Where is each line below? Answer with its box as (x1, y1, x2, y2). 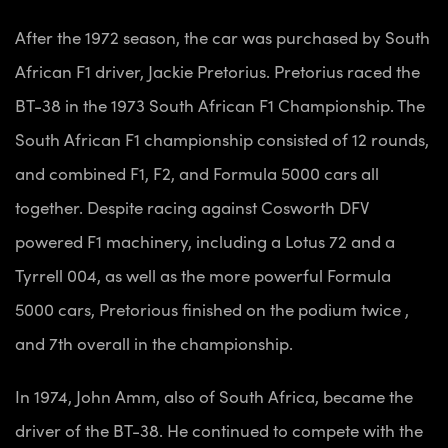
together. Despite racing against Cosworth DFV (15, 195, 369, 220)
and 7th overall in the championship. (15, 331, 293, 356)
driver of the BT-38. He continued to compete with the (15, 418, 423, 443)
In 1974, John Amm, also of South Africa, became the (15, 384, 413, 409)
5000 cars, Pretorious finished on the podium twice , (15, 297, 409, 322)
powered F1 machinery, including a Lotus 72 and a (15, 229, 395, 254)
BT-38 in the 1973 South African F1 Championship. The (15, 93, 425, 118)
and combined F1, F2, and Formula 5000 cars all (15, 161, 379, 186)
